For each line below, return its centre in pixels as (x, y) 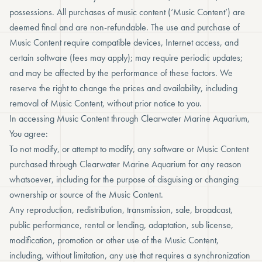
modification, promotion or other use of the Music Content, (114, 240)
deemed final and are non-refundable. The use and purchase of (125, 27)
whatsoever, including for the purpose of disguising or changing (124, 179)
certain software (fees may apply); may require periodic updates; (126, 58)
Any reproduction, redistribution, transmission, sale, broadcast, (121, 210)
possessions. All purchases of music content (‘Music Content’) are (127, 12)
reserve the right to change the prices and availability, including (123, 88)
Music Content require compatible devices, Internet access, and (124, 42)
